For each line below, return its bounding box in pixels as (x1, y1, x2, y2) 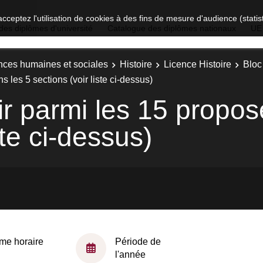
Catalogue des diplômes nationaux (107, 23, 236, 33)
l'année (115, 249, 146, 259)
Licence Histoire (164, 59, 231, 69)
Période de (115, 236, 161, 247)
